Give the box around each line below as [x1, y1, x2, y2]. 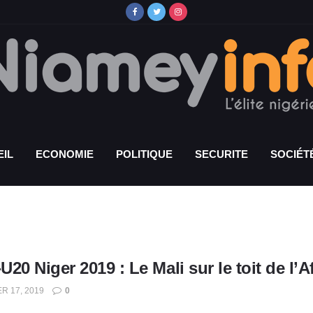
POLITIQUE [116, 148, 173, 160]
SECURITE [195, 148, 248, 160]
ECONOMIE [36, 148, 94, 160]
